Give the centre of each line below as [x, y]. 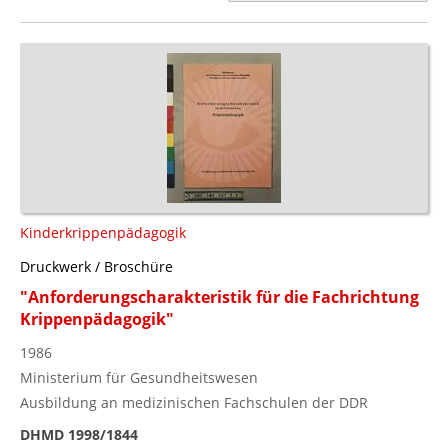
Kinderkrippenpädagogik [103, 232]
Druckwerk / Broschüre [96, 266]
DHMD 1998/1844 [79, 434]
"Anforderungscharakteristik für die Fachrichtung [219, 296]
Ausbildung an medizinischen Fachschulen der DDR [194, 402]
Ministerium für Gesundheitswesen [139, 377]
